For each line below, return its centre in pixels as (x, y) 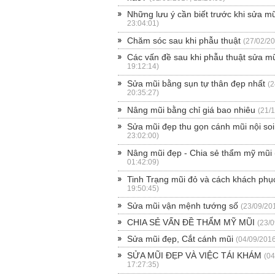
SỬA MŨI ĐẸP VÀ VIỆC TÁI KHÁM (194, 255)
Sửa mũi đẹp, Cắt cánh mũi (180, 238)
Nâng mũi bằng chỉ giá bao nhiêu (191, 110)
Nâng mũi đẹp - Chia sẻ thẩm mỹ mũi (199, 153)
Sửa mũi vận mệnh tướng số (183, 205)
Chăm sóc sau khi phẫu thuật (184, 40)
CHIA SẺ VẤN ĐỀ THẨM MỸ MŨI (191, 222)
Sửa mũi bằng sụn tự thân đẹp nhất (196, 83)
